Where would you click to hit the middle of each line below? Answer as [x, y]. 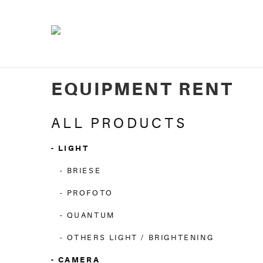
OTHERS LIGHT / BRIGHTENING [140, 237]
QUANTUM [91, 215]
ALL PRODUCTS [119, 124]
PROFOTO [90, 193]
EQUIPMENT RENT [142, 89]
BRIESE [84, 171]
